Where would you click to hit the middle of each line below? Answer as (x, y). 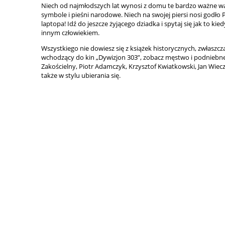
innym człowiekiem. (70, 32)
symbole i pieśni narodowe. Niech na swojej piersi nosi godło (132, 14)
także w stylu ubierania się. (81, 75)
